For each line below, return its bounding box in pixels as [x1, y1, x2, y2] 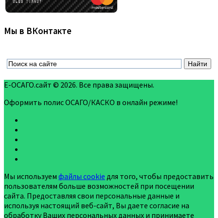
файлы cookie [58, 171, 105, 181]
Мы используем [4, 171, 58, 181]
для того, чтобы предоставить [105, 171, 214, 181]
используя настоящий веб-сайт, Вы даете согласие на [4, 200, 189, 210]
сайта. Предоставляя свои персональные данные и [4, 190, 180, 200]
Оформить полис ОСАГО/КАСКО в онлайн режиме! [4, 97, 178, 107]
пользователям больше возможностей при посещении [4, 181, 194, 191]
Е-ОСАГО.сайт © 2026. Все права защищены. [4, 79, 154, 90]
